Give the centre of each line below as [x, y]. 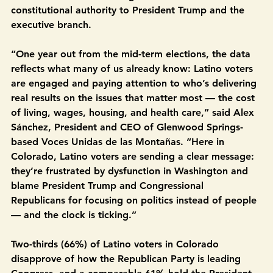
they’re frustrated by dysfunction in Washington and [131, 199]
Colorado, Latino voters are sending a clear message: [134, 184]
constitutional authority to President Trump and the [129, 38]
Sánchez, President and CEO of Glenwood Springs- [127, 155]
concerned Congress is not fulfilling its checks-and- [126, 9]
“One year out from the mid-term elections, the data [132, 82]
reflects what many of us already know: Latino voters [133, 97]
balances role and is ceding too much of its [111, 23]
